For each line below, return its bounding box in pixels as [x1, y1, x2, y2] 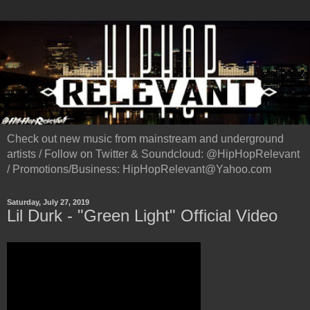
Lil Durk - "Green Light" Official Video [7, 206, 277, 226]
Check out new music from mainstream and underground [7, 133, 284, 145]
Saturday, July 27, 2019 [7, 198, 89, 207]
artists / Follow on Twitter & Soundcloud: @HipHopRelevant [7, 148, 300, 161]
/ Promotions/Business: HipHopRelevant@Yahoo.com [7, 163, 271, 176]
